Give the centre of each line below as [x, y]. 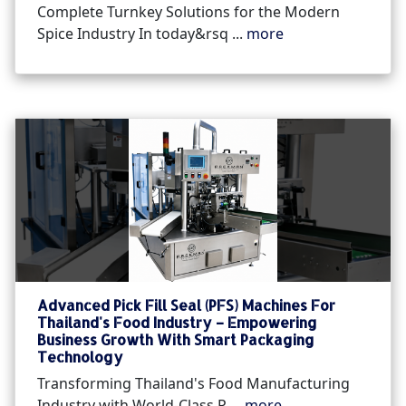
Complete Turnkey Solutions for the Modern [188, 12]
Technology [80, 357]
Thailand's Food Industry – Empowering [177, 323]
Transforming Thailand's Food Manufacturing [193, 384]
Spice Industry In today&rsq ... [142, 34]
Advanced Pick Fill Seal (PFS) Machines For [186, 305]
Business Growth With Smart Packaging [176, 340]
